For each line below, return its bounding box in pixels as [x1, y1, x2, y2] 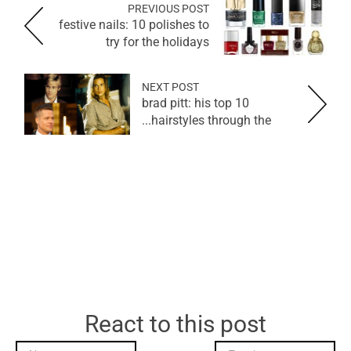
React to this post [85, 310, 266, 338]
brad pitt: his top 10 [142, 96, 249, 111]
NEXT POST [142, 81, 199, 94]
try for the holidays [106, 34, 209, 50]
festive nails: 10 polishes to [59, 17, 209, 33]
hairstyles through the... [151, 113, 271, 128]
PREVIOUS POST [128, 2, 209, 16]
